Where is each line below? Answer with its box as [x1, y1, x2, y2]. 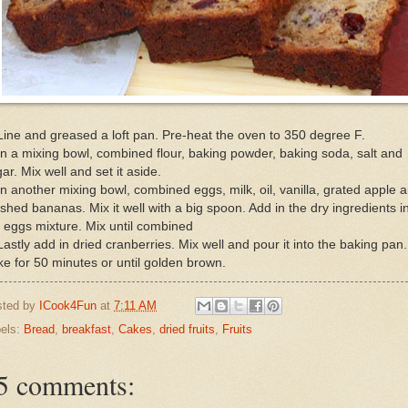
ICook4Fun [39, 298, 97, 312]
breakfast [62, 322, 111, 337]
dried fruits [159, 322, 215, 337]
